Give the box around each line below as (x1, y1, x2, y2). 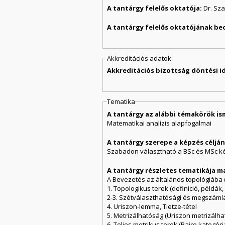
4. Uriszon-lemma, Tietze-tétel (107, 201, 197, 211)
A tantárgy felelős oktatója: (107, 3, 204, 13)
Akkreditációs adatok (107, 53, 172, 63)
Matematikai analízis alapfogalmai (107, 118, 212, 128)
